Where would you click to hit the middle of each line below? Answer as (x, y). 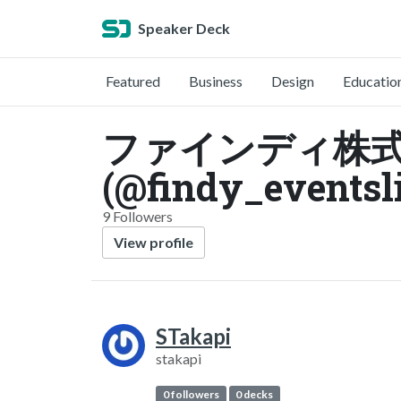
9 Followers (137, 216)
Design (293, 81)
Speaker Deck (184, 28)
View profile (154, 242)
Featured (133, 81)
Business (216, 81)
